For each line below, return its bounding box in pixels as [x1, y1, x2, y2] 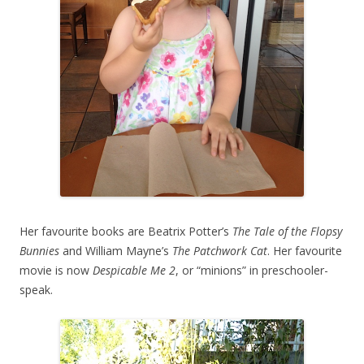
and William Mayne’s [59, 243, 172, 258]
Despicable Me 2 [93, 262, 175, 278]
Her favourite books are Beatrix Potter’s [19, 223, 232, 239]
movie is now [19, 262, 93, 278]
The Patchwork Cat [172, 243, 267, 258]
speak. [19, 282, 53, 297]
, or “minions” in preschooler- [175, 262, 328, 278]
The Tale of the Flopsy [232, 223, 342, 239]
